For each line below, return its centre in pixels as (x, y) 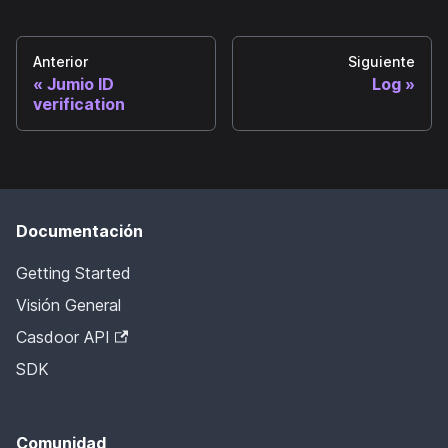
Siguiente (381, 61)
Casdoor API (63, 337)
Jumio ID (80, 83)
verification (79, 103)
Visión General (68, 305)
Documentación (79, 231)
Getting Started (73, 273)
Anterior (60, 61)
